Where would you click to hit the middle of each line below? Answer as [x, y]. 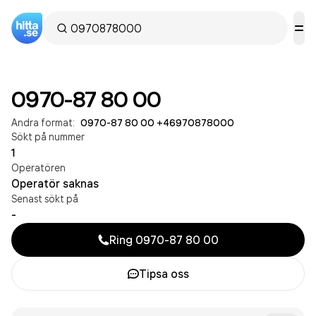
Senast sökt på [45, 199]
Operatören [38, 168]
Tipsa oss [164, 274]
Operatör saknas [55, 183]
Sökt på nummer [48, 136]
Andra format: [43, 122]
